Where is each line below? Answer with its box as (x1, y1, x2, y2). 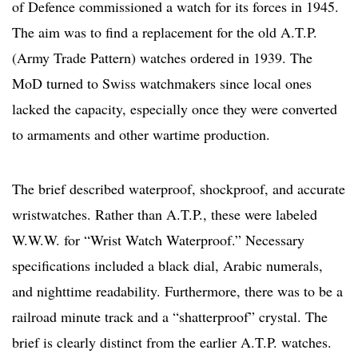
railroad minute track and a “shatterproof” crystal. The (12, 307, 328, 327)
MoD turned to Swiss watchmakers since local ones (12, 74, 312, 93)
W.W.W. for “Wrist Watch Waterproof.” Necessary (12, 230, 304, 250)
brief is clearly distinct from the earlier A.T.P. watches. (12, 332, 332, 352)
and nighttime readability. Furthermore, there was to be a (12, 281, 343, 301)
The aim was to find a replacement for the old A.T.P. (12, 22, 317, 42)
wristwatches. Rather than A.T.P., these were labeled (12, 205, 317, 225)
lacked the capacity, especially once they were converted (12, 99, 337, 119)
